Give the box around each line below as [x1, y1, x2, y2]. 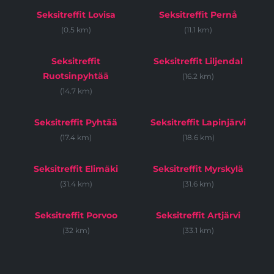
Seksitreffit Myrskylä [153, 163, 243, 175]
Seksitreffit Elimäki [34, 163, 118, 175]
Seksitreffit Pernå [159, 9, 237, 21]
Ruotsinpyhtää [43, 70, 109, 82]
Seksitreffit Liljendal [154, 56, 243, 67]
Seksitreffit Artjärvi [156, 210, 240, 221]
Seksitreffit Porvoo [34, 210, 117, 221]
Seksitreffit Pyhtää [34, 117, 117, 128]
